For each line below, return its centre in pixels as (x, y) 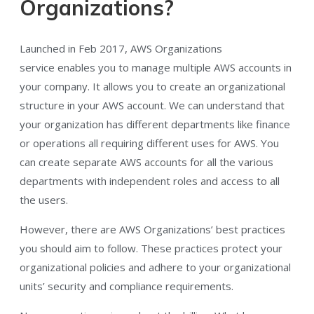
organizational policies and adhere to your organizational (155, 267)
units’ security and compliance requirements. (131, 286)
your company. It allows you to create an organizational (152, 87)
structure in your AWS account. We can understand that (152, 105)
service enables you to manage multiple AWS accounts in (156, 68)
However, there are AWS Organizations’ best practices (152, 230)
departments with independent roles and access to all (150, 181)
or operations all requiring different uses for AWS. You (149, 143)
